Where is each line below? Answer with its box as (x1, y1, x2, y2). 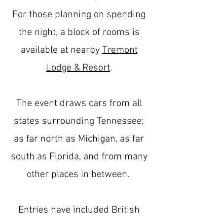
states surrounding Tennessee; (14, 115, 144, 127)
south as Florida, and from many (10, 151, 147, 163)
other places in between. (26, 169, 132, 181)
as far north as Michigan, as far (14, 133, 144, 145)
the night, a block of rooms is (18, 27, 140, 38)
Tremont (102, 44, 138, 56)
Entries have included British (18, 204, 140, 216)
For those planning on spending (12, 9, 146, 21)
